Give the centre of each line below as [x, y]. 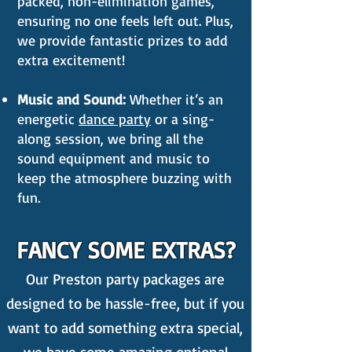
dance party [115, 119]
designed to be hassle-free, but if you [125, 303]
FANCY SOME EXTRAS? [125, 249]
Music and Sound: [73, 99]
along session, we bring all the [110, 138]
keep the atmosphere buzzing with [125, 178]
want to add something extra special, [125, 328]
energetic [48, 119]
